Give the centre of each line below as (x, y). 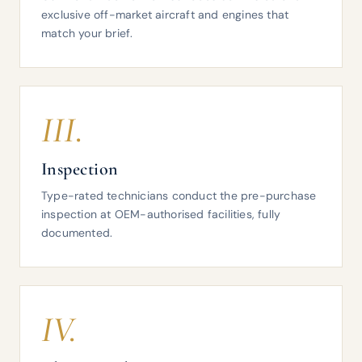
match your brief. (87, 33)
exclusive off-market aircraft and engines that (165, 15)
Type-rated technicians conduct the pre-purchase (179, 196)
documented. (77, 233)
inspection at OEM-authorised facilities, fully (161, 214)
